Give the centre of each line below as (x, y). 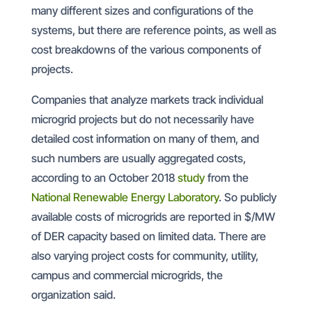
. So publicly (247, 197)
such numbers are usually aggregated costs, (138, 158)
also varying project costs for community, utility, (145, 256)
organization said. (73, 295)
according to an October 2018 (104, 178)
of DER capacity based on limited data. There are (148, 236)
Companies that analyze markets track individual (147, 100)
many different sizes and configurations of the (142, 10)
